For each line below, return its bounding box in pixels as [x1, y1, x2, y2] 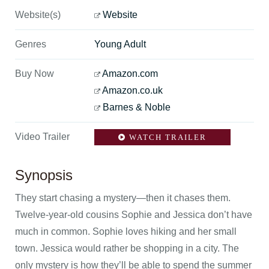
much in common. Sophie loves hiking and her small [15, 226, 237, 237]
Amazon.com [102, 68, 158, 79]
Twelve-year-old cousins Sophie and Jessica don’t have [15, 210, 252, 220]
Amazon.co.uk [102, 85, 163, 95]
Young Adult [94, 39, 146, 49]
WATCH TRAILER [126, 133, 207, 142]
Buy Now [15, 68, 54, 79]
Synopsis [15, 167, 73, 183]
